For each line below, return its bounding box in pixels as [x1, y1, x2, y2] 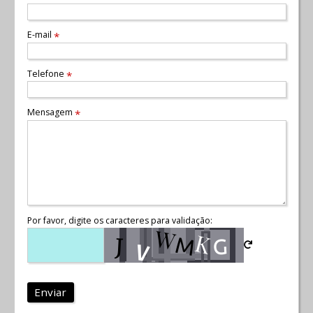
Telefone [27, 67, 66, 80]
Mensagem [27, 106, 75, 119]
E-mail [27, 29, 54, 41]
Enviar [34, 285, 67, 300]
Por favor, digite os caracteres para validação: [27, 214, 212, 226]
